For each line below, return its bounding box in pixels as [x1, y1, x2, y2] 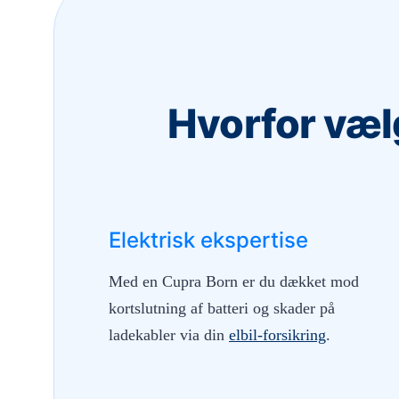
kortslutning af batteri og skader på [109, 299, 335, 318]
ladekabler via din [109, 326, 229, 345]
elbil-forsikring [229, 326, 326, 345]
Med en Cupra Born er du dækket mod [109, 273, 359, 291]
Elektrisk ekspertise [109, 227, 308, 254]
